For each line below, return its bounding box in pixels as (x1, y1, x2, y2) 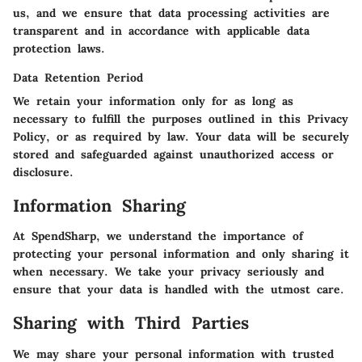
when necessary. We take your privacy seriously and (13, 264, 324, 280)
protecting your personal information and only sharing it (13, 246, 349, 262)
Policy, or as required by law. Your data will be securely (13, 128, 349, 144)
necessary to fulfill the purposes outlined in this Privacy (13, 111, 348, 126)
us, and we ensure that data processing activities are (13, 5, 330, 20)
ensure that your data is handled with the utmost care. (13, 282, 344, 297)
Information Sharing (13, 194, 186, 217)
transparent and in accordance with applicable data (13, 23, 309, 38)
